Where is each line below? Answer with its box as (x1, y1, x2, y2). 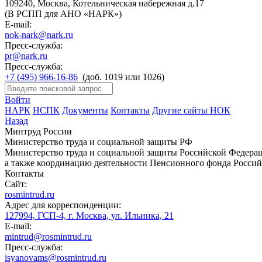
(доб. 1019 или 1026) (78, 72, 164, 82)
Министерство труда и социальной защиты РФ (5, 137, 192, 147)
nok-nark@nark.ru (5, 30, 73, 40)
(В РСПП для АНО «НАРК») (5, 9, 122, 19)
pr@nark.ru (5, 51, 47, 61)
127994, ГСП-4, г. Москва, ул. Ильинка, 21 (5, 211, 174, 220)
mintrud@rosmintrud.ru (5, 232, 92, 242)
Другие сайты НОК (152, 105, 230, 115)
